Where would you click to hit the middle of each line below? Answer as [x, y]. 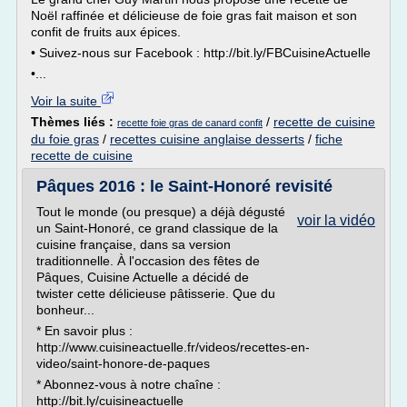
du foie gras [65, 139]
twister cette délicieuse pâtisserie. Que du [156, 293]
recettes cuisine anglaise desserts [207, 139]
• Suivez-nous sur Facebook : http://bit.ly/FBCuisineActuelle [201, 53]
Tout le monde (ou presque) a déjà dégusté [161, 212]
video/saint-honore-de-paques [123, 363]
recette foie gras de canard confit [190, 123]
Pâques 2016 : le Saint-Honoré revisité [184, 186]
